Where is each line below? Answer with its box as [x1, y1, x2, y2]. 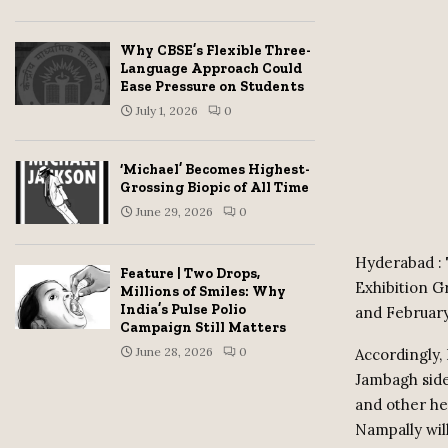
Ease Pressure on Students [120, 78, 304, 95]
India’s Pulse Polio [120, 301, 246, 319]
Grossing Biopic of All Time [120, 179, 309, 196]
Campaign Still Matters [120, 319, 286, 337]
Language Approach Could [120, 60, 302, 77]
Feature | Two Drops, [120, 265, 260, 283]
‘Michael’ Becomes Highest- [120, 161, 310, 178]
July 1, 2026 [136, 103, 198, 118]
